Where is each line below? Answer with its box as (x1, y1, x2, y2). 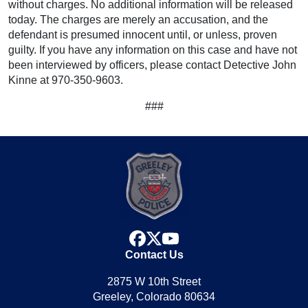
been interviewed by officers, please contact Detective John (8, 59, 296, 71)
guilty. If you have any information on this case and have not (8, 44, 297, 56)
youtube (178, 231, 217, 243)
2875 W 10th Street (107, 276, 201, 287)
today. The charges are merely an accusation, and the (8, 14, 268, 25)
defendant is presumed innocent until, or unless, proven (8, 29, 277, 41)
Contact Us (124, 249, 184, 261)
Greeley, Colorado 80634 (93, 291, 215, 302)
